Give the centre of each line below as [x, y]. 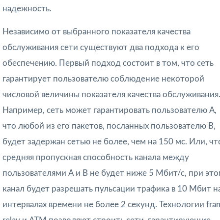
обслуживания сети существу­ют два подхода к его [101, 48]
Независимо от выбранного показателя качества [96, 32]
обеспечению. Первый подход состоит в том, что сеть [108, 63]
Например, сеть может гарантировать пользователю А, [110, 110]
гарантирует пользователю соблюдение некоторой [103, 79]
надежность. [27, 9]
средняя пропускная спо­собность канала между [96, 158]
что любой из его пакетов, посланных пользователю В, [109, 126]
